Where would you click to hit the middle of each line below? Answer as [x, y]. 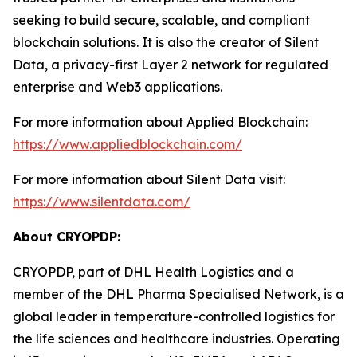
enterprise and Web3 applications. [118, 87]
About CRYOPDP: [67, 237]
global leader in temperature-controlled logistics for [174, 316]
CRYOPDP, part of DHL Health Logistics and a [153, 272]
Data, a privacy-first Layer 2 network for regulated [171, 65]
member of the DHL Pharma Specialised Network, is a [178, 294]
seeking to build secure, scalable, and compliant [161, 20]
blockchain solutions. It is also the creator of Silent [166, 42]
